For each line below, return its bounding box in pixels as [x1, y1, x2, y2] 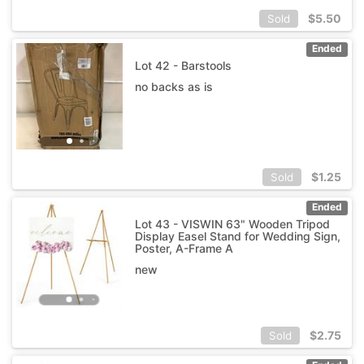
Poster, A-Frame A [134, 240, 233, 255]
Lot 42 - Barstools [134, 58, 232, 72]
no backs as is [134, 79, 213, 93]
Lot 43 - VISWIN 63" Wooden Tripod [134, 216, 330, 231]
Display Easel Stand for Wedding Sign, [134, 228, 340, 243]
